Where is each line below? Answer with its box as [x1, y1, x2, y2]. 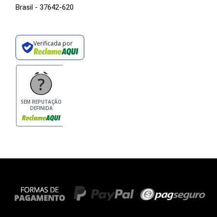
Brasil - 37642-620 [15, 3, 74, 12]
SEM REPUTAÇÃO [21, 98, 62, 106]
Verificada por [33, 39, 73, 47]
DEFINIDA [30, 105, 53, 112]
